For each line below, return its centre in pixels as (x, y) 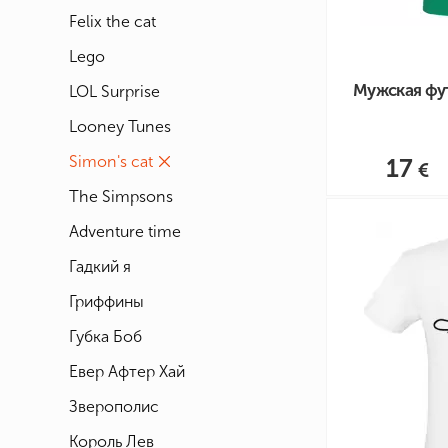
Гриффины (106, 301)
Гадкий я (100, 266)
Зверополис (114, 406)
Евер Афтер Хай (127, 371)
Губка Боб (105, 336)
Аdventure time (125, 231)
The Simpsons (121, 196)
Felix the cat (112, 21)
